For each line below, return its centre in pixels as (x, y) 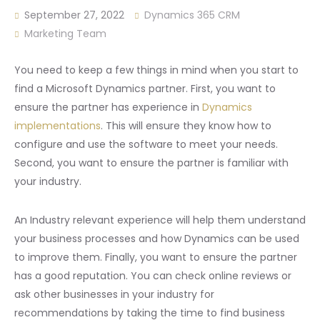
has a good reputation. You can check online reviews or (153, 275)
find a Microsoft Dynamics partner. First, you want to (145, 88)
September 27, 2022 (73, 15)
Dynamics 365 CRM (192, 15)
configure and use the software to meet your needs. (146, 144)
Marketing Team (65, 33)
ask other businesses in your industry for (114, 294)
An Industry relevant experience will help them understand (160, 220)
